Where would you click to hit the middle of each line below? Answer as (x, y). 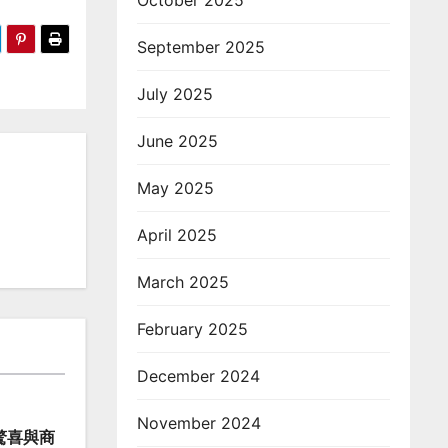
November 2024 (199, 423)
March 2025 (183, 282)
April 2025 (177, 235)
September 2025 (201, 47)
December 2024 (198, 376)
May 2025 (175, 188)
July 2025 (175, 94)
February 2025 (192, 329)
